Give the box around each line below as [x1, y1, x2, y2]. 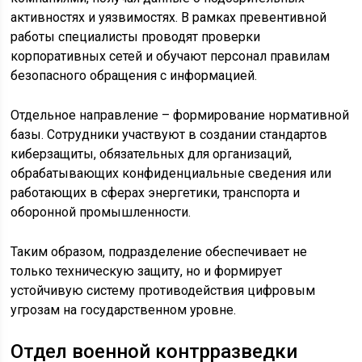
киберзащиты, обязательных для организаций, [11, 146, 293, 162]
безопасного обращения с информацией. [11, 68, 258, 84]
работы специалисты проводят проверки [11, 29, 261, 45]
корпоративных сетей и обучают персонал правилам [11, 48, 330, 65]
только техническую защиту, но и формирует [11, 263, 283, 280]
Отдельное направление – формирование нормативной [11, 107, 350, 124]
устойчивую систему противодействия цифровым [11, 283, 316, 299]
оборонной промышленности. [11, 204, 192, 221]
